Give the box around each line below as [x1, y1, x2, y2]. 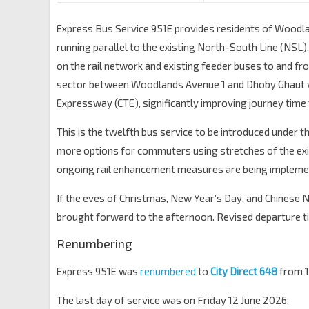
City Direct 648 [210, 265, 277, 277]
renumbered [140, 265, 196, 277]
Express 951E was [57, 265, 140, 277]
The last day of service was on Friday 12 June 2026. [57, 294, 289, 306]
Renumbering [57, 236, 132, 251]
